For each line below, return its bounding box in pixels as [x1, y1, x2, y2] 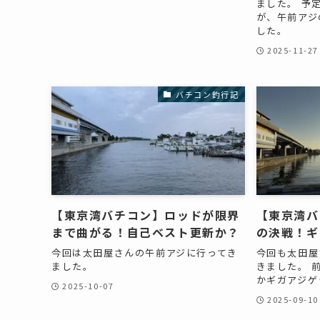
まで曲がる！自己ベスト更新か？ [51, 224, 241, 241]
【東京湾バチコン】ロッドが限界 [51, 206, 241, 224]
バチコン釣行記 [176, 88, 239, 100]
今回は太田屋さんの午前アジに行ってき [51, 245, 238, 259]
